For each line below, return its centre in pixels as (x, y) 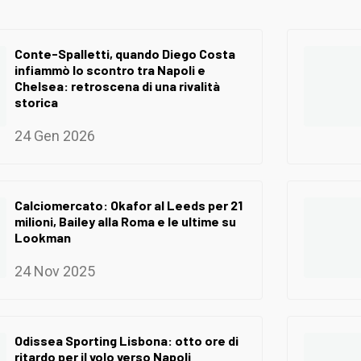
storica (36, 102)
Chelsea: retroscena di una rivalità (117, 85)
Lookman (43, 237)
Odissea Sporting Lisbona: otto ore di (127, 340)
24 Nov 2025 (55, 271)
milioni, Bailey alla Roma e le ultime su (125, 221)
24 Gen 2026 (55, 135)
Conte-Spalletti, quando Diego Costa (125, 53)
